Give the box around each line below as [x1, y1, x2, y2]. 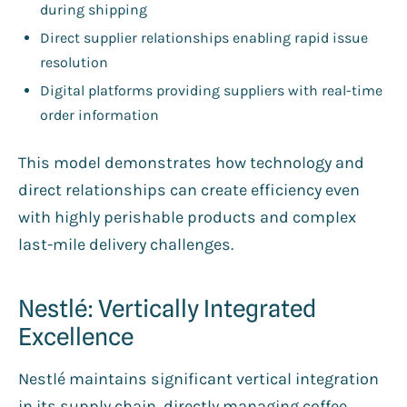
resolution [40, 53, 108, 71]
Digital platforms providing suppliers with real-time [40, 81, 382, 99]
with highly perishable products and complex [18, 206, 356, 227]
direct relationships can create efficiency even [18, 179, 360, 200]
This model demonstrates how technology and [18, 152, 364, 173]
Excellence [18, 322, 134, 351]
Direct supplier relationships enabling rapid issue [40, 28, 368, 46]
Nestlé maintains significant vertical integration [18, 368, 379, 389]
